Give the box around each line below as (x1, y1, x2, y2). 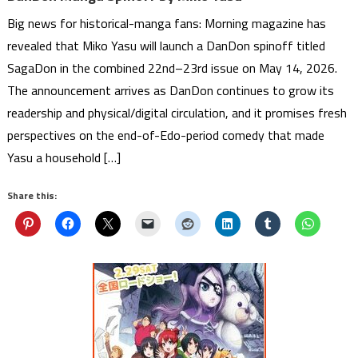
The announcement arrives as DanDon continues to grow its (7, 81, 335, 101)
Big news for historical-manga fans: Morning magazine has (7, 14, 327, 34)
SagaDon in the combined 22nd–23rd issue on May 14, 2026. (7, 58, 338, 78)
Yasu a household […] (7, 148, 121, 168)
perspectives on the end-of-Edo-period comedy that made (7, 125, 325, 145)
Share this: (7, 188, 58, 204)
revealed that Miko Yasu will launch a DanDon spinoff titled (7, 36, 326, 56)
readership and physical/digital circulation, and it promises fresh (7, 103, 348, 123)
